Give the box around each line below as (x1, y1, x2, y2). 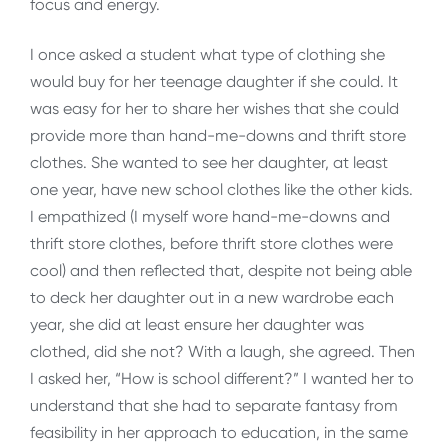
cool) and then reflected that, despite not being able (30, 260, 412, 280)
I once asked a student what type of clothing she (30, 44, 385, 64)
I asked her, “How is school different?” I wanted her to (30, 368, 414, 388)
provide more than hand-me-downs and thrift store (30, 125, 406, 145)
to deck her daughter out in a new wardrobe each (30, 287, 394, 307)
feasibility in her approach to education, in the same (30, 422, 408, 442)
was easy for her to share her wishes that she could (30, 98, 399, 118)
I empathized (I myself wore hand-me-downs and (30, 206, 390, 226)
